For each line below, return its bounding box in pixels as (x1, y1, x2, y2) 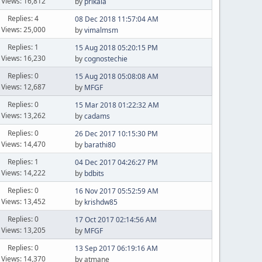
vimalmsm (84, 25, 118, 35)
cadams (84, 111, 110, 121)
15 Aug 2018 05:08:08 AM (74, 71, 158, 81)
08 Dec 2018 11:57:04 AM (74, 14, 158, 24)
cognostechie (84, 54, 127, 64)
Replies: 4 (8, 13, 39, 23)
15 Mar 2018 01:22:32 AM (74, 100, 159, 110)
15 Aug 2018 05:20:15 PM (74, 43, 158, 53)
